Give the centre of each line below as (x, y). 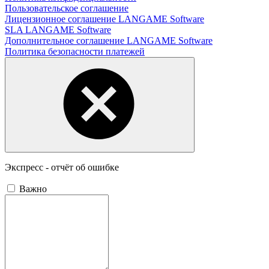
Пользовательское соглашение (67, 8)
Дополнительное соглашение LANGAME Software (109, 41)
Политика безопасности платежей (75, 52)
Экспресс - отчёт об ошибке (62, 168)
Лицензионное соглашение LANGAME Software (104, 19)
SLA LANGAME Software (58, 30)
